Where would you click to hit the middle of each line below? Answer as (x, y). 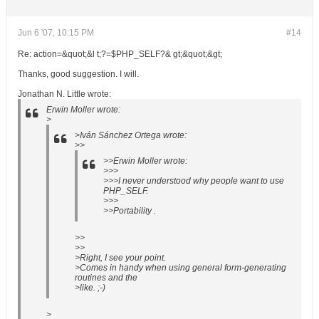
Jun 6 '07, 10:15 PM (56, 33)
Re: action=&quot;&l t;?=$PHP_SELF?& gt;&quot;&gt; (120, 54)
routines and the (106, 278)
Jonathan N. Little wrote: (64, 94)
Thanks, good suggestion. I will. (78, 74)
